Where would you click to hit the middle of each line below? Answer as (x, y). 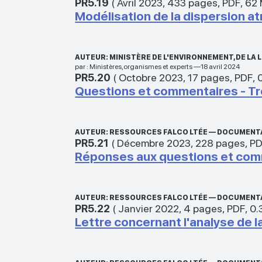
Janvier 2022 (149, 208)
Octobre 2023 (151, 77)
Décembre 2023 (154, 143)
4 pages (203, 208)
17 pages (209, 77)
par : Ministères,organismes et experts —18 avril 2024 (158, 66)
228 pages (220, 143)
